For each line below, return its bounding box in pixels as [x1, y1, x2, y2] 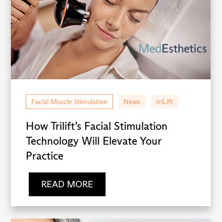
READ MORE [41, 179, 93, 190]
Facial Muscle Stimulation [31, 97, 108, 106]
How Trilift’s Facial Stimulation [26, 119, 168, 133]
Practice [26, 149, 64, 163]
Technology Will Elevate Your [26, 134, 162, 148]
